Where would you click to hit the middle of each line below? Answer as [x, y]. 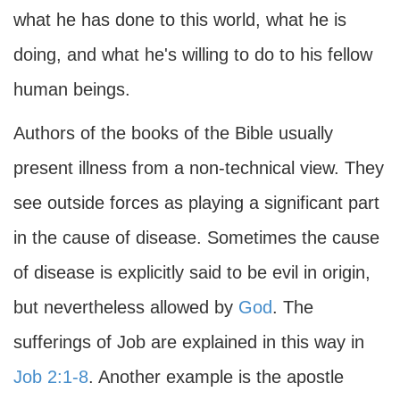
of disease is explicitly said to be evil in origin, [192, 272]
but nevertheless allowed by [126, 307]
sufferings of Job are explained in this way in [189, 342]
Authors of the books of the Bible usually [173, 133]
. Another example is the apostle [216, 377]
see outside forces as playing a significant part [196, 203]
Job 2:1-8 [51, 377]
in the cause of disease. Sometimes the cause [196, 237]
